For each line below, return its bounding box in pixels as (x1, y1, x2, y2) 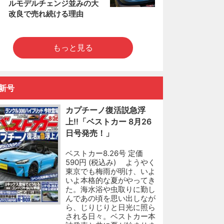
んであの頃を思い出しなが (65, 193, 155, 203)
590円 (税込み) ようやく (65, 157, 155, 167)
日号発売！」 (65, 127, 113, 138)
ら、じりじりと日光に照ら (65, 202, 155, 212)
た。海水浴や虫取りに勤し (65, 184, 155, 194)
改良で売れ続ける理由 (8, 8, 83, 18)
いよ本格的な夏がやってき (65, 175, 155, 185)
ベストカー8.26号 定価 (65, 148, 143, 158)
